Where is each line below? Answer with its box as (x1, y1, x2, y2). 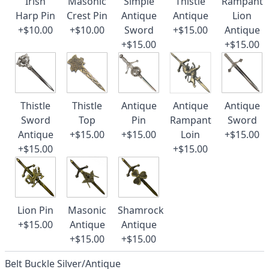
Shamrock (118, 204, 164, 217)
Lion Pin (17, 204, 53, 217)
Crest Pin (67, 9, 107, 22)
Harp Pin (16, 9, 55, 22)
